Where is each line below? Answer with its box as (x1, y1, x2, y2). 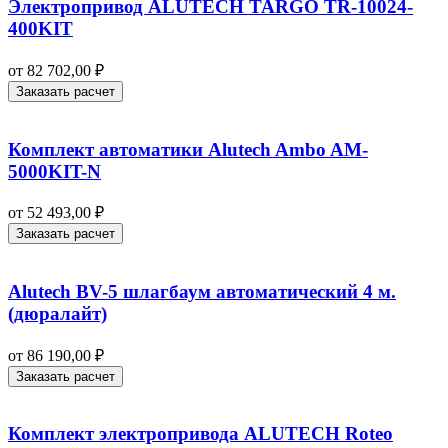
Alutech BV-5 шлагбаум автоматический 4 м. (8, 280, 396, 302)
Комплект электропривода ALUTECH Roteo (8, 423, 393, 445)
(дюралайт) (8, 302, 107, 324)
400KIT (8, 18, 73, 40)
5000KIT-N (8, 160, 101, 182)
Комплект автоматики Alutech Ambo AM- (8, 138, 368, 160)
